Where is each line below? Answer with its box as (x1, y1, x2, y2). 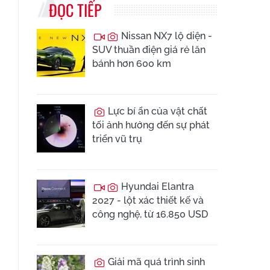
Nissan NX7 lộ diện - (119, 30, 212, 42)
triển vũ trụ (92, 133, 142, 145)
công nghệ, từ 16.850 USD (92, 209, 208, 220)
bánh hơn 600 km (92, 58, 171, 69)
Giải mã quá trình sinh (105, 256, 205, 268)
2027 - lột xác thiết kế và (92, 195, 204, 206)
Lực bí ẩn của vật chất (105, 105, 207, 117)
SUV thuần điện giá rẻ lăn (92, 44, 206, 55)
